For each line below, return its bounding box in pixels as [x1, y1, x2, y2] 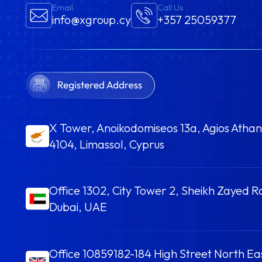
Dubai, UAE [49, 199, 107, 215]
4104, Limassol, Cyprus [49, 137, 164, 152]
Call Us [157, 2, 184, 13]
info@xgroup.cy [52, 12, 131, 27]
